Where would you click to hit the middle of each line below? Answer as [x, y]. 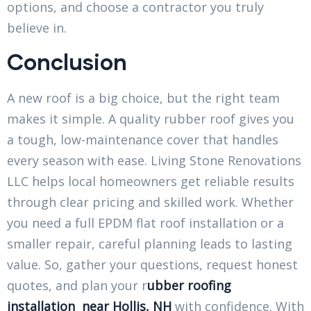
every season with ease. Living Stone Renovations [154, 161]
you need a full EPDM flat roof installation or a [145, 223]
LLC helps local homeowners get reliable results [151, 182]
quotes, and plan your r [77, 286]
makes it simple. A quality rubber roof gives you [151, 119]
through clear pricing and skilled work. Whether [150, 202]
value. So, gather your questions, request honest [152, 265]
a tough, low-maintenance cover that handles [143, 140]
